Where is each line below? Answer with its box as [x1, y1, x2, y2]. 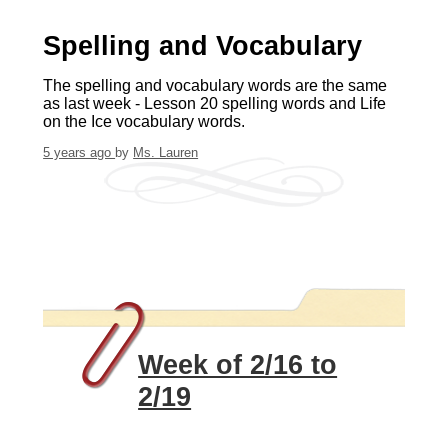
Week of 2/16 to [138, 349, 338, 381]
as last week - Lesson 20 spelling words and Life [43, 94, 387, 112]
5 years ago [43, 145, 116, 161]
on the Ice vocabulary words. [43, 112, 246, 130]
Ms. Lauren [133, 145, 199, 161]
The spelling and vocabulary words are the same [43, 76, 388, 94]
